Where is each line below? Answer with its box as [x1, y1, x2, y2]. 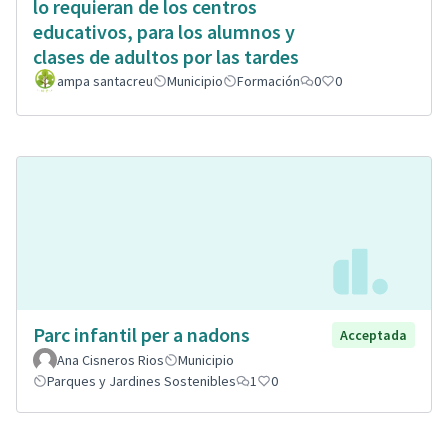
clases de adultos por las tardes [33, 44, 299, 70]
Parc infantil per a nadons [33, 322, 250, 347]
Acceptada [340, 326, 407, 344]
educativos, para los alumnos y [33, 19, 295, 45]
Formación [237, 72, 300, 91]
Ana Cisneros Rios [57, 351, 164, 369]
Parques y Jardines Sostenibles [47, 372, 236, 390]
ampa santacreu [57, 72, 153, 91]
